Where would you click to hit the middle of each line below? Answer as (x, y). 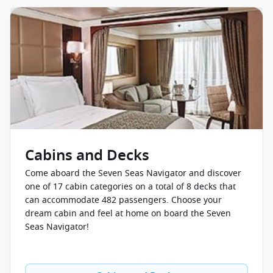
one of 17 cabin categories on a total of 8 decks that (130, 187)
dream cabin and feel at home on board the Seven (128, 214)
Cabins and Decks (87, 155)
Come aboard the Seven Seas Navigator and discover (133, 173)
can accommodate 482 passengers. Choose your (123, 200)
